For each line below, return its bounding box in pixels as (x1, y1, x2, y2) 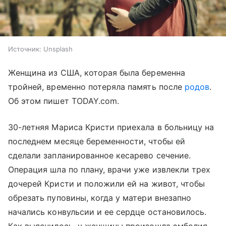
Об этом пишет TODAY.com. (8, 96, 120, 106)
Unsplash (43, 45, 73, 53)
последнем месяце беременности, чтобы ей (8, 136, 185, 147)
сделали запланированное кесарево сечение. (8, 150, 191, 161)
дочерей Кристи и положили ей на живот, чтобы (8, 179, 205, 189)
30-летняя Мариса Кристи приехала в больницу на (8, 122, 214, 133)
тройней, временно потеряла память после (8, 82, 185, 92)
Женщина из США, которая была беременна (8, 68, 185, 78)
